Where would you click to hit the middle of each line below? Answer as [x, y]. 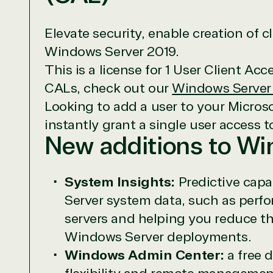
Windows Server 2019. [113, 52]
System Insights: [120, 183]
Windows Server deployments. [158, 237]
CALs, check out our [107, 89]
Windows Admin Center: [144, 256]
